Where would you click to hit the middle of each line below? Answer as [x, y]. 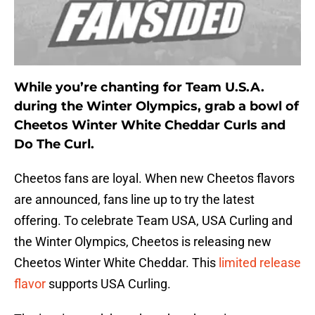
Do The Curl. [54, 144]
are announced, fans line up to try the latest [134, 200]
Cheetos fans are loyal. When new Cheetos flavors [154, 179]
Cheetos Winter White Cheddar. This [116, 263]
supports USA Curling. [108, 284]
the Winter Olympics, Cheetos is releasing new [143, 242]
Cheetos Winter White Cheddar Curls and [150, 126]
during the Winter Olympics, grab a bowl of [156, 107]
